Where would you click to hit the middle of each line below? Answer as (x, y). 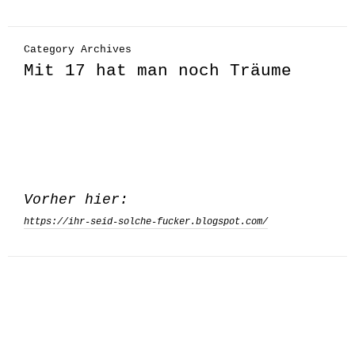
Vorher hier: (76, 200)
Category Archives (78, 50)
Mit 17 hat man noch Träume (158, 71)
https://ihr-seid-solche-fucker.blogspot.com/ (146, 222)
